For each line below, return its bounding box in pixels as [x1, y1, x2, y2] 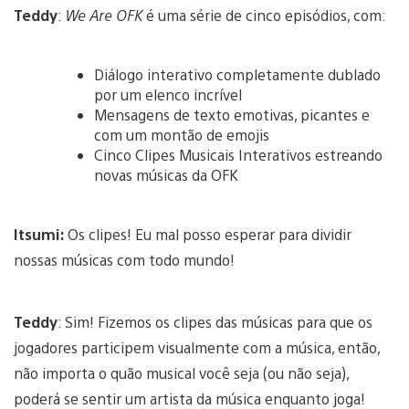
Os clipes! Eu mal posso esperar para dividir [68, 224, 351, 244]
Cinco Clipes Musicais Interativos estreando [94, 144, 383, 164]
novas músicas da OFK [94, 164, 238, 184]
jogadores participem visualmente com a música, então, [14, 337, 380, 357]
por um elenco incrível [94, 84, 242, 104]
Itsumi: [14, 224, 68, 244]
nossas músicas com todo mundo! [14, 249, 235, 269]
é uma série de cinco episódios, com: [142, 5, 386, 25]
